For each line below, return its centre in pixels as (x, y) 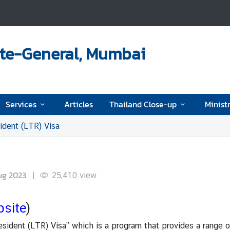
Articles (79, 104)
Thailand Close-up (143, 104)
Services (21, 104)
